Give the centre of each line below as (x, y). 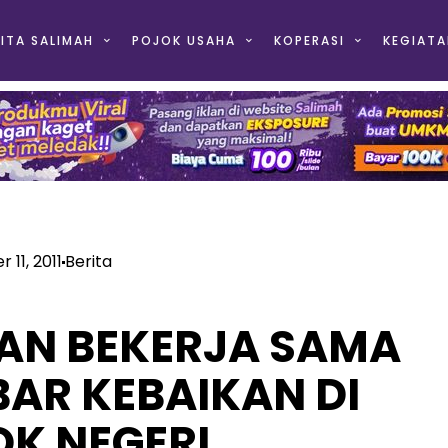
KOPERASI (309, 40)
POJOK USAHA (183, 40)
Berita (88, 261)
